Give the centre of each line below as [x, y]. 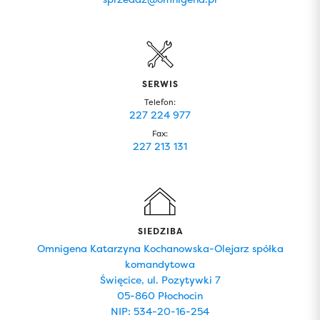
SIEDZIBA [160, 231]
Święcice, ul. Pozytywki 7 [160, 280]
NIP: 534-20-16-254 [160, 311]
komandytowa [160, 264]
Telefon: [160, 102]
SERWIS [160, 84]
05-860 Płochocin [160, 295]
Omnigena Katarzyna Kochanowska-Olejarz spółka [160, 248]
